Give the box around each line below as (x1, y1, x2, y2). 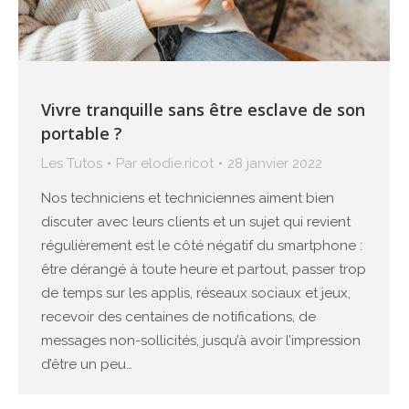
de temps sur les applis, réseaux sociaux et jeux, (41, 285, 351, 302)
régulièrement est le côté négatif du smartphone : (41, 237, 362, 255)
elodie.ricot (141, 155, 214, 173)
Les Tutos (41, 155, 102, 173)
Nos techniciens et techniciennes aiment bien (41, 190, 334, 207)
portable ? (41, 122, 122, 145)
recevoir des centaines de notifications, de (41, 309, 316, 326)
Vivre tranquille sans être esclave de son (41, 99, 365, 121)
